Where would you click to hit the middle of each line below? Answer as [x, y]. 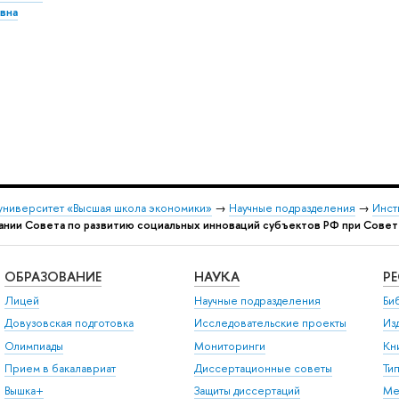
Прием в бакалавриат [60, 369]
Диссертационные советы [263, 369]
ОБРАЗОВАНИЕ [53, 276]
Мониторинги [229, 346]
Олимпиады [33, 346]
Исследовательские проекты [270, 323]
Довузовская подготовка [69, 323]
